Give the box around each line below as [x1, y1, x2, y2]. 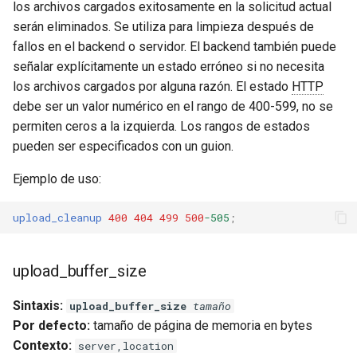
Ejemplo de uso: [13, 171, 101, 186]
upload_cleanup [13, 210, 102, 225]
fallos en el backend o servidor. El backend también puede [13, 39, 336, 54]
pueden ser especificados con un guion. [13, 139, 233, 154]
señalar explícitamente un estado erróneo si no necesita [13, 59, 324, 74]
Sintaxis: [13, 298, 63, 313]
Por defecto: [13, 318, 90, 333]
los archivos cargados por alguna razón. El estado [13, 79, 292, 94]
